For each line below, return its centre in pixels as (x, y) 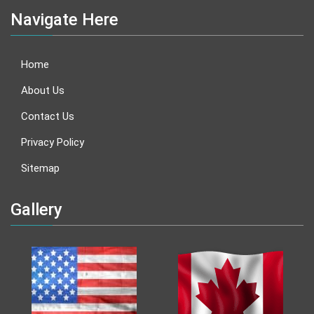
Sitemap (40, 169)
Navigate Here (64, 20)
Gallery (36, 210)
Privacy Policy (53, 143)
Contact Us (48, 117)
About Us (43, 91)
